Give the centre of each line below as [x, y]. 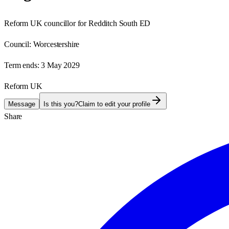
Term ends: [22, 65]
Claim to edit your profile [114, 104]
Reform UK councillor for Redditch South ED [77, 23]
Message [22, 104]
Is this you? [61, 104]
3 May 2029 [60, 65]
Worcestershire [56, 44]
